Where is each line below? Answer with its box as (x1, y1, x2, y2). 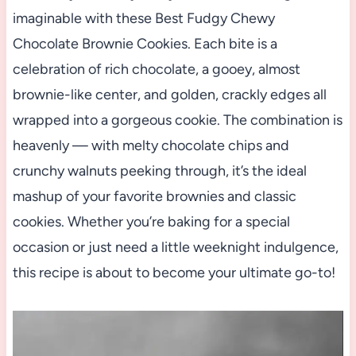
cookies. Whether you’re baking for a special (12, 212, 290, 230)
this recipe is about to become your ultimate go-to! (12, 263, 335, 281)
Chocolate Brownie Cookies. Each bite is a (12, 34, 277, 52)
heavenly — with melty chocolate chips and (12, 136, 289, 154)
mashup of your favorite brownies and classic (12, 187, 296, 205)
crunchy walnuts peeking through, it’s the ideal (12, 161, 307, 180)
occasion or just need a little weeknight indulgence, (12, 238, 339, 256)
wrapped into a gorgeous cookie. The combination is (12, 110, 342, 129)
